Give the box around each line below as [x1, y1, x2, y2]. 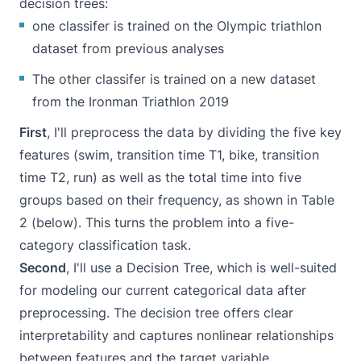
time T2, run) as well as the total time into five [19, 168, 301, 185]
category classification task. [19, 236, 191, 253]
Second [19, 259, 66, 276]
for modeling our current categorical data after [19, 281, 306, 298]
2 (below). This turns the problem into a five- [19, 214, 294, 230]
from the [32, 93, 89, 110]
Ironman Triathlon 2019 [89, 93, 229, 110]
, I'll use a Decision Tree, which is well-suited [66, 259, 337, 276]
